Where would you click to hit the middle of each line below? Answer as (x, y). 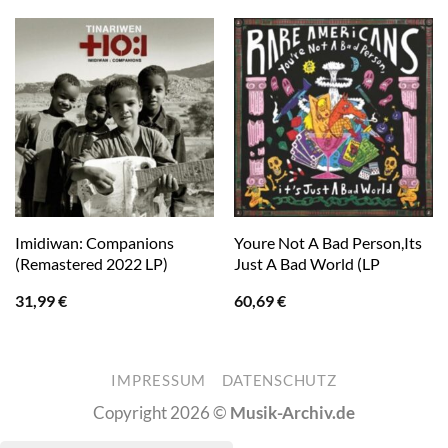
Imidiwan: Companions (94, 242)
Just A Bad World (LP (306, 263)
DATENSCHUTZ (279, 380)
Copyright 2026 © (161, 412)
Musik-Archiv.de (292, 412)
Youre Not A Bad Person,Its (327, 242)
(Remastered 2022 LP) (91, 263)
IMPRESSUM (159, 380)
